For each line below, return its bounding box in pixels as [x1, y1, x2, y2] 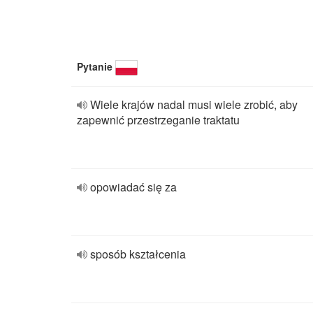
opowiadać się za [90, 179, 177, 195]
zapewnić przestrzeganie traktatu [77, 112, 240, 128]
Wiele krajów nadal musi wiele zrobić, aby [90, 96, 298, 112]
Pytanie [77, 59, 112, 73]
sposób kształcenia [90, 246, 186, 262]
